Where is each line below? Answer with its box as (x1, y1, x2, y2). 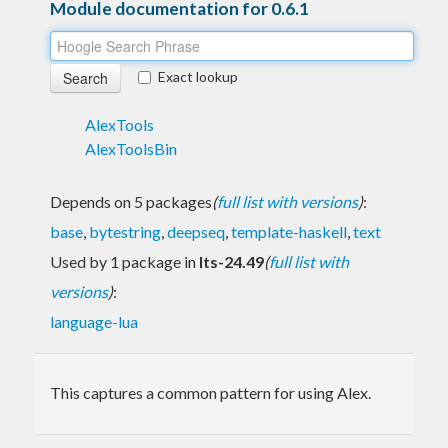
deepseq (167, 221, 225, 241)
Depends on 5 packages (50, 191, 212, 211)
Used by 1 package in (50, 251, 199, 271)
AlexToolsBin (85, 138, 177, 158)
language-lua (50, 311, 138, 331)
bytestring (89, 221, 161, 241)
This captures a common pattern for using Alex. (50, 382, 371, 402)
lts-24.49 (199, 251, 264, 271)
